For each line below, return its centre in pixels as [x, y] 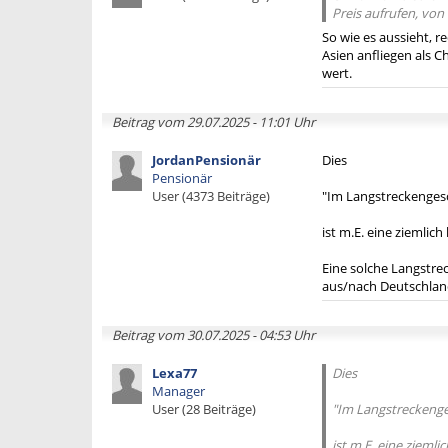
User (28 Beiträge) [204, 409]
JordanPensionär [206, 160]
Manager [178, 391]
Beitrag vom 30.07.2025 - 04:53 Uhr [213, 335]
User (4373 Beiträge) [211, 196]
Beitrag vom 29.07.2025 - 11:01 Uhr [213, 122]
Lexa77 [174, 373]
